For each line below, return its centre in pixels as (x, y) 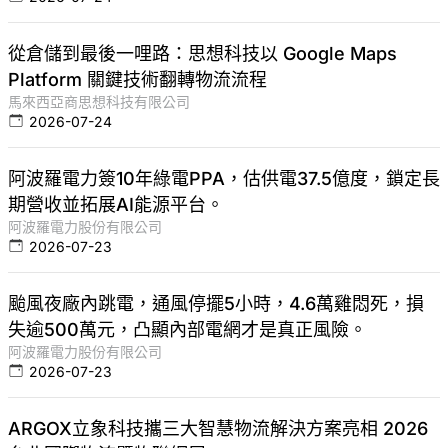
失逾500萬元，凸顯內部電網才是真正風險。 (187, 330)
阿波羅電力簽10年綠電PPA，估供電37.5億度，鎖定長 (224, 179)
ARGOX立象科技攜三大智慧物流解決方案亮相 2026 (218, 429)
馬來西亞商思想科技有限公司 (99, 102)
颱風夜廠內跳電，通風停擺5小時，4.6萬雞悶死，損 (216, 304)
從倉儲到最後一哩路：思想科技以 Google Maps (202, 54)
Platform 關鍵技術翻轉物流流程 (137, 80)
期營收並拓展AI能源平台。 (116, 205)
